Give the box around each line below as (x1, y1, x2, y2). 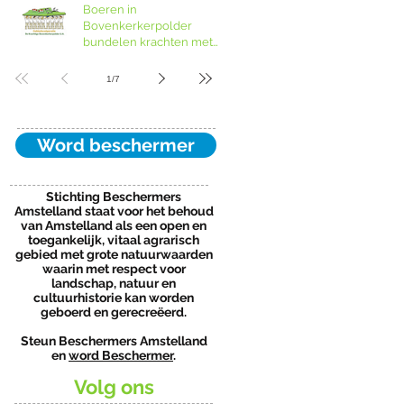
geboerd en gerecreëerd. (41, 305, 187, 319)
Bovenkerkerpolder (83, 19, 192, 32)
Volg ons (73, 375, 154, 399)
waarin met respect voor (41, 262, 186, 276)
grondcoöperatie (83, 51, 176, 65)
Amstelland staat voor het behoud (14, 204, 214, 218)
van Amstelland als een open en (21, 218, 207, 233)
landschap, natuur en (51, 276, 176, 290)
